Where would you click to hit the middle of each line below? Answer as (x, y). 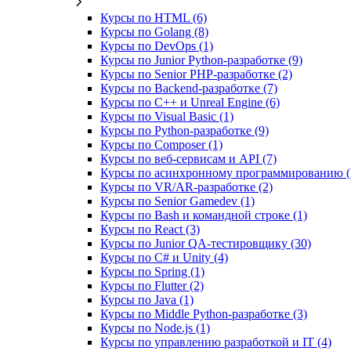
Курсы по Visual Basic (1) (167, 117)
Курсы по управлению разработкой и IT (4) (216, 342)
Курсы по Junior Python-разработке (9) (201, 60)
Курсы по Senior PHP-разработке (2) (196, 74)
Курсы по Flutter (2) (152, 286)
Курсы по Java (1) (147, 300)
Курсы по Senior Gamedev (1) (177, 201)
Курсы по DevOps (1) (157, 46)
